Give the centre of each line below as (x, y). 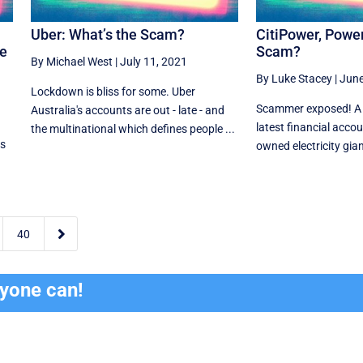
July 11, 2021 (153, 62)
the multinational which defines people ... (132, 129)
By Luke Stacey (294, 79)
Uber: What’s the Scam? (107, 35)
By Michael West (71, 62)
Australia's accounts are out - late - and (127, 111)
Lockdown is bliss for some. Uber (113, 92)
